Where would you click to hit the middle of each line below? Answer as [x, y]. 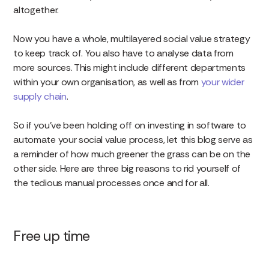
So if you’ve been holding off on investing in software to [130, 125]
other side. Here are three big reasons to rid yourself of [127, 168]
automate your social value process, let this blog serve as [133, 139]
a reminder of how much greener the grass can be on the [132, 154]
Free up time [52, 235]
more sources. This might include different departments [130, 67]
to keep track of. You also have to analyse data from [123, 53]
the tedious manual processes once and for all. [111, 183]
